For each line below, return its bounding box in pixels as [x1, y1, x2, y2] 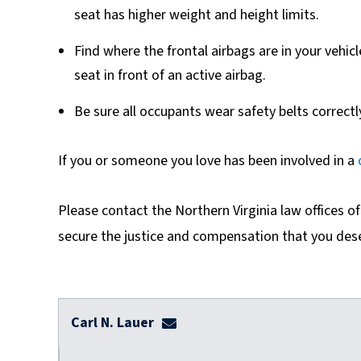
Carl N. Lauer [71, 312, 154, 333]
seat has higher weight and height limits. [74, 4, 319, 25]
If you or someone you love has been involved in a [58, 150, 358, 171]
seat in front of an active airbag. [74, 64, 266, 85]
